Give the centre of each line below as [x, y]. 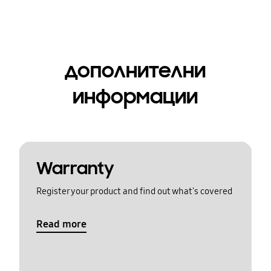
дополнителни [135, 70]
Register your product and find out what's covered [134, 191]
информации [135, 96]
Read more [61, 224]
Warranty [75, 169]
